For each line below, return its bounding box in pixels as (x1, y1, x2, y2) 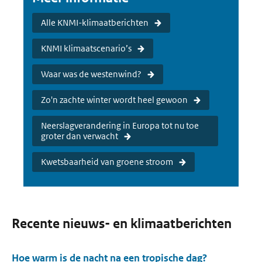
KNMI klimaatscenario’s (41, 43, 132, 54)
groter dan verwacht (41, 130, 118, 142)
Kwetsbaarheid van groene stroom (41, 156, 173, 167)
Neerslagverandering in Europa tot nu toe (41, 120, 199, 131)
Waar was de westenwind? (41, 68, 142, 80)
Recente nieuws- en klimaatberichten (12, 216, 232, 232)
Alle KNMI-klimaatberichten (41, 17, 149, 28)
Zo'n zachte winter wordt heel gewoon (41, 94, 188, 105)
